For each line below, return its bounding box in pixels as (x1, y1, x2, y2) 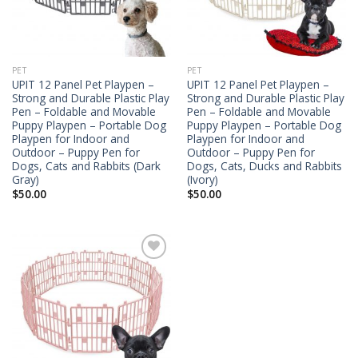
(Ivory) (186, 171, 218, 187)
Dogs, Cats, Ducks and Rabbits (186, 157, 342, 173)
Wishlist (129, 274, 164, 287)
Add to (131, 263, 161, 276)
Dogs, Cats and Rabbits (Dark (11, 157, 161, 173)
